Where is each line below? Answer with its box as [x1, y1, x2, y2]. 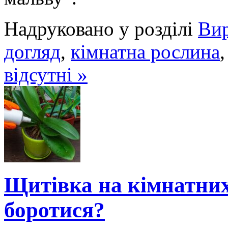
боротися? [4, 197, 105, 222]
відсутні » [4, 63, 88, 85]
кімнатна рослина [71, 40, 220, 63]
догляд [4, 40, 61, 63]
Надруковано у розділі [4, 17, 198, 40]
